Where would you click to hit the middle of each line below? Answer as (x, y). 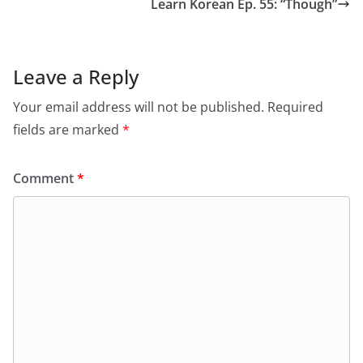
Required (295, 107)
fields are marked (68, 130)
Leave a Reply (76, 77)
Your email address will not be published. (139, 107)
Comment (45, 179)
